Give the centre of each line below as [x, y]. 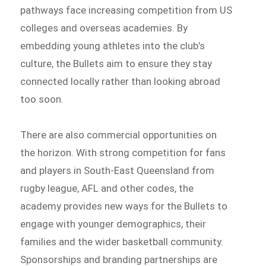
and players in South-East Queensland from [118, 170]
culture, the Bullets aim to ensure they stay [116, 63]
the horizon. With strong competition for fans [123, 152]
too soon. [42, 99]
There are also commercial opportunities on [119, 134]
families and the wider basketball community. [122, 241]
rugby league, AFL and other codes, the [107, 188]
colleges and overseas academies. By [104, 28]
